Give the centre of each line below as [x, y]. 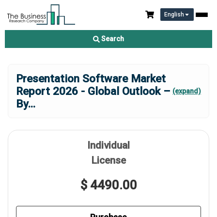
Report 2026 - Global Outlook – [93, 91]
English [174, 15]
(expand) [187, 91]
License [108, 160]
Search [112, 39]
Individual [108, 145]
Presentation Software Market [91, 78]
